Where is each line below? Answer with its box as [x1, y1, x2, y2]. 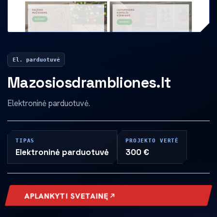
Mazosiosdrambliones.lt [7, 73, 171, 93]
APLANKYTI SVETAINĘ [24, 190, 109, 201]
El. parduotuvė [12, 56, 60, 63]
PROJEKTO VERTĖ [125, 138, 179, 144]
